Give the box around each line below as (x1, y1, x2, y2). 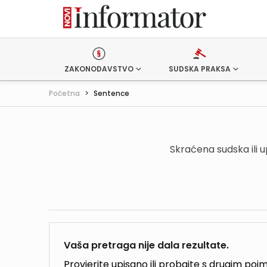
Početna (49, 88, 80, 98)
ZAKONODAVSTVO (64, 64, 133, 74)
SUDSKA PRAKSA (168, 64, 231, 74)
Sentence (94, 88, 129, 98)
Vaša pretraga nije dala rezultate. (64, 238, 229, 252)
